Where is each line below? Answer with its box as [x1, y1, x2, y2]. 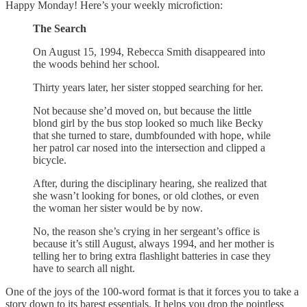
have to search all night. [33, 262, 135, 274]
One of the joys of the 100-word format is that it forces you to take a [5, 285, 299, 297]
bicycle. [33, 153, 66, 166]
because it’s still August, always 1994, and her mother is [33, 237, 274, 249]
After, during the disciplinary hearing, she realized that [33, 177, 267, 189]
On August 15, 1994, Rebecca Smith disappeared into [33, 45, 265, 58]
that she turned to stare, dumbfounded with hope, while [33, 129, 271, 141]
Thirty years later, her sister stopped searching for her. [33, 81, 263, 93]
